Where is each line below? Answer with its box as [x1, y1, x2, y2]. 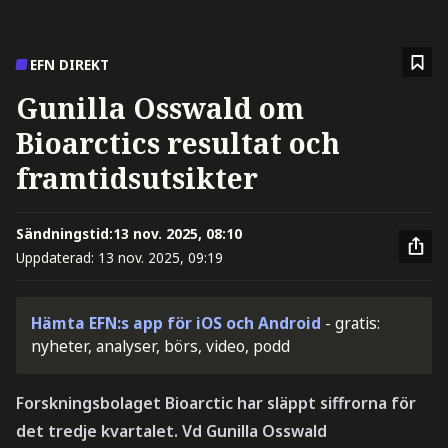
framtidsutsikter [15, 159, 258, 198]
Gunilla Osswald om [15, 89, 304, 128]
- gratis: [325, 312, 381, 335]
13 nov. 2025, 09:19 [97, 248, 223, 268]
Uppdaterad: [15, 248, 98, 268]
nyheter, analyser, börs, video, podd [31, 335, 291, 358]
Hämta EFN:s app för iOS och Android [31, 312, 322, 335]
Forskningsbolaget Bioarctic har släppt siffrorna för [15, 392, 416, 415]
